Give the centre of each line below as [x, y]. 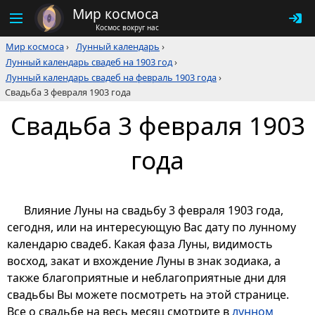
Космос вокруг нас [127, 27]
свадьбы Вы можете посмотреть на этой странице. [148, 295]
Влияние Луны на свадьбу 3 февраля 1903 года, [154, 211]
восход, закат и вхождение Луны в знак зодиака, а [144, 261]
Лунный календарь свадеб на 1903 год [89, 62]
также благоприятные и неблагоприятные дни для [147, 278]
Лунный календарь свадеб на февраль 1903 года [111, 77]
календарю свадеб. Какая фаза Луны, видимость [140, 244]
